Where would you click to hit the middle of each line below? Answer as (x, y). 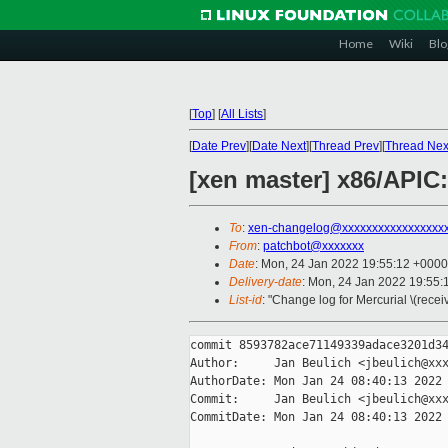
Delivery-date (265, 282)
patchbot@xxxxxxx (313, 246)
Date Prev (219, 146)
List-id (245, 300)
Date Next (279, 146)
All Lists (242, 114)
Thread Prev (345, 146)
